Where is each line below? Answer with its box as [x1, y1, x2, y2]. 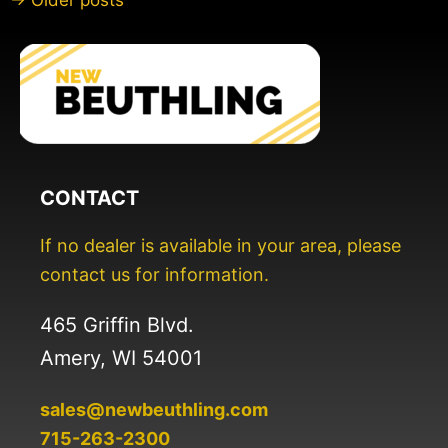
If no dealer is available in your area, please [40, 235, 401, 257]
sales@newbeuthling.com [40, 399, 268, 421]
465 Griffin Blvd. [40, 313, 194, 338]
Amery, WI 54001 [40, 346, 202, 371]
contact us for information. [40, 264, 269, 286]
